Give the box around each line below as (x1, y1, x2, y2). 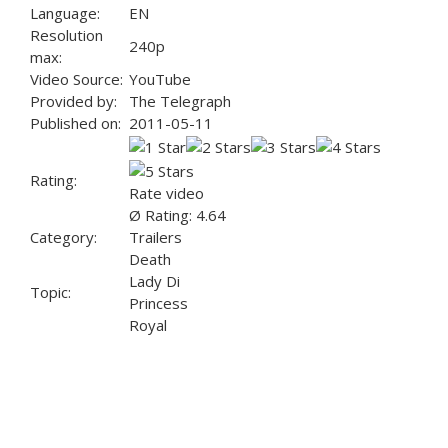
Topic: (30, 282, 71, 303)
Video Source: (30, 69, 123, 90)
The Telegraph (129, 91, 231, 112)
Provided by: (30, 91, 117, 112)
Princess (129, 293, 188, 314)
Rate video (129, 183, 204, 204)
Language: (30, 3, 100, 24)
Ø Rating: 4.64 (129, 205, 226, 226)
